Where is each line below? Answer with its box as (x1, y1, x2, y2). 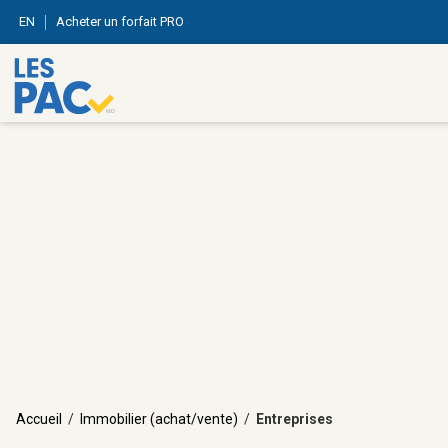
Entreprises (256, 411, 333, 427)
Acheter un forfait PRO (56, 14, 184, 29)
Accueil (16, 411, 62, 427)
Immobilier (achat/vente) (80, 411, 238, 427)
